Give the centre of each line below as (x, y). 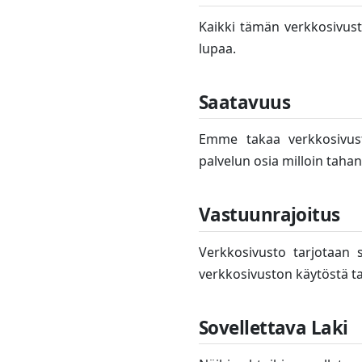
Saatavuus (244, 102)
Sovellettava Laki (274, 327)
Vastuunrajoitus (269, 215)
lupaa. (217, 48)
